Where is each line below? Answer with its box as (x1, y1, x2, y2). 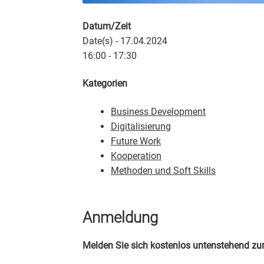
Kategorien (82, 78, 128, 90)
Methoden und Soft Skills (111, 164, 216, 176)
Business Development (111, 105, 206, 117)
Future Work (111, 135, 161, 147)
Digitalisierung (111, 120, 171, 132)
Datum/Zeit (82, 20, 131, 32)
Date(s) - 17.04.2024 (82, 35, 168, 47)
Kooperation (111, 150, 162, 161)
